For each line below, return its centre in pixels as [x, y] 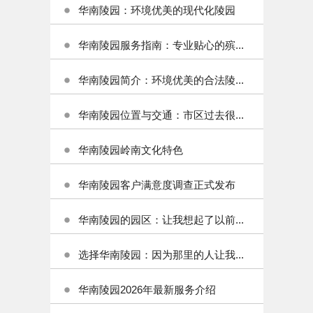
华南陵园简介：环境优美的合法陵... [161, 80]
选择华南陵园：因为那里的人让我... [161, 255]
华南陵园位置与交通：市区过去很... [161, 115]
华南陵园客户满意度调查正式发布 [157, 185]
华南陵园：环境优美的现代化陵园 [157, 10]
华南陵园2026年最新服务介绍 [147, 290]
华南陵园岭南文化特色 [131, 150]
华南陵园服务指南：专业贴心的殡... [161, 45]
